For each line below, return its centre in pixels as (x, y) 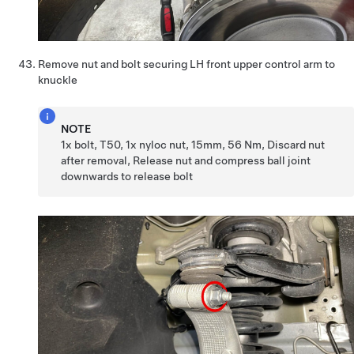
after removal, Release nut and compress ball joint (186, 160)
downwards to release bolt (127, 176)
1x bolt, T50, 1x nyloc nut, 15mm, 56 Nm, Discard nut (193, 144)
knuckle (58, 79)
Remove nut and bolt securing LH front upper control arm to (186, 64)
